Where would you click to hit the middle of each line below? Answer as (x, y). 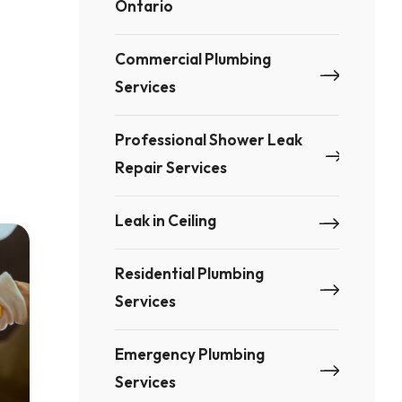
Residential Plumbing (190, 273)
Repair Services (171, 167)
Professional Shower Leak (209, 140)
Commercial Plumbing (193, 59)
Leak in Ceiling (166, 220)
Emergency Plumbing (190, 354)
